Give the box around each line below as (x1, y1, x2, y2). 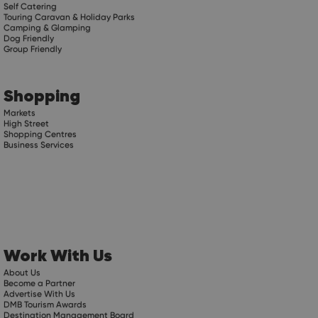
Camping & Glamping (4, 22, 92, 33)
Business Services (4, 139, 75, 150)
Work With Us (4, 243, 113, 266)
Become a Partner (4, 278, 76, 288)
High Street (4, 118, 50, 128)
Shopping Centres (4, 128, 77, 139)
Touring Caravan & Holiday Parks (4, 11, 136, 22)
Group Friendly (4, 43, 62, 54)
